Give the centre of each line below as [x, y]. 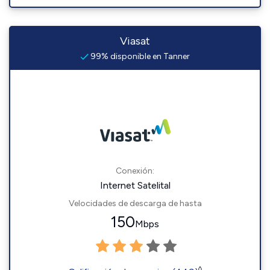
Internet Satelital [135, 185]
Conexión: [135, 171]
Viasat [135, 41]
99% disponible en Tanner [139, 56]
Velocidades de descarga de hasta [135, 203]
